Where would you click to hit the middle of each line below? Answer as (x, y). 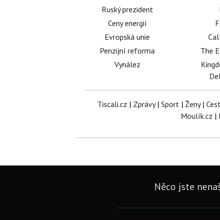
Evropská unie (127, 37)
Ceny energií (127, 23)
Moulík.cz (197, 116)
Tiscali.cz (112, 104)
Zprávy (144, 104)
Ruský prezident (127, 9)
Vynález (127, 64)
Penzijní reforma (127, 51)
